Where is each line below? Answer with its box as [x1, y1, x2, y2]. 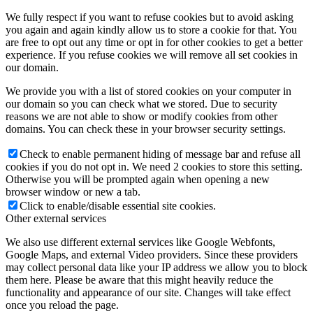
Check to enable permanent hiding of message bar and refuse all [20, 147, 300, 160]
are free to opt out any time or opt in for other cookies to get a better [6, 36, 303, 48]
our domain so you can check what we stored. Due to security [6, 97, 277, 110]
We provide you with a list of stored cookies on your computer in [6, 85, 291, 97]
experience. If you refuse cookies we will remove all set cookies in [6, 48, 298, 61]
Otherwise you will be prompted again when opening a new [6, 173, 270, 185]
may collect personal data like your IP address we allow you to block [6, 261, 307, 273]
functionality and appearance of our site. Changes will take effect [6, 286, 291, 298]
